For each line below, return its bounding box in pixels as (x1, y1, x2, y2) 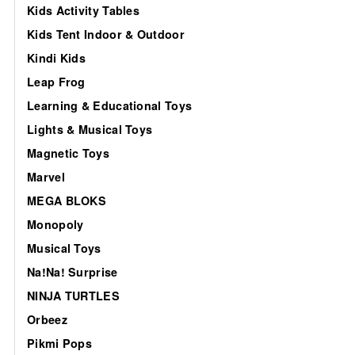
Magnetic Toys (27, 144, 109, 161)
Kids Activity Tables (27, 2, 139, 18)
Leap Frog (27, 73, 86, 90)
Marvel (27, 168, 65, 185)
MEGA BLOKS (27, 192, 106, 208)
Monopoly (27, 216, 84, 232)
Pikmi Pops (27, 334, 92, 351)
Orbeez (27, 311, 67, 327)
